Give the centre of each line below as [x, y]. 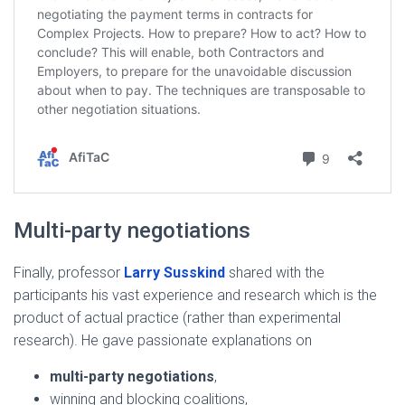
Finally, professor [69, 272]
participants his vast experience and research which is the [195, 295]
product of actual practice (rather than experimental [177, 317]
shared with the [275, 272]
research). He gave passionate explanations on [163, 340]
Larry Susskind [174, 272]
